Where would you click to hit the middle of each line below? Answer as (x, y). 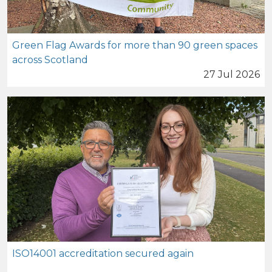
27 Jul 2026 (232, 74)
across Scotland (50, 60)
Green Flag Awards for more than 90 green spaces (135, 45)
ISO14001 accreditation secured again (103, 253)
